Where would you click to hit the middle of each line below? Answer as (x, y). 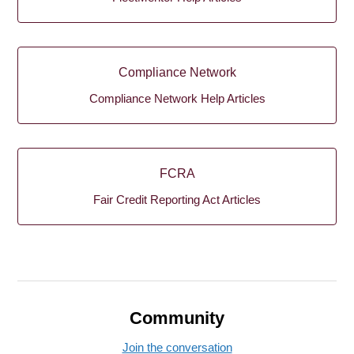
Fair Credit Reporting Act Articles (177, 200)
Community (177, 318)
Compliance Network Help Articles (177, 98)
